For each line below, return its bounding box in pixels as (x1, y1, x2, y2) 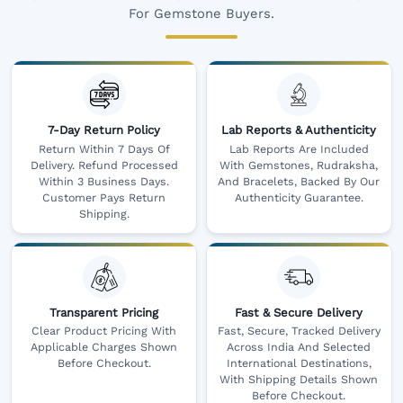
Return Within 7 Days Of (38, 141, 170, 156)
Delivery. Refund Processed (30, 157, 178, 172)
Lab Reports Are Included (228, 141, 369, 156)
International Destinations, (226, 356, 372, 370)
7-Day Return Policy (48, 123, 161, 138)
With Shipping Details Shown (219, 372, 379, 386)
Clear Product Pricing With (31, 324, 177, 337)
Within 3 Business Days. (39, 174, 170, 188)
